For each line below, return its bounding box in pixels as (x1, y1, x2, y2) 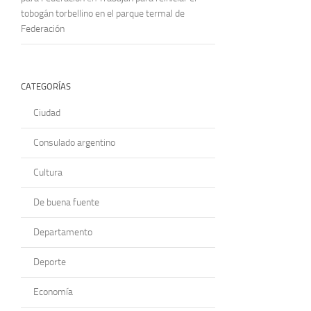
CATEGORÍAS (21, 81, 71, 92)
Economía (33, 285, 73, 298)
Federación (21, 22, 65, 35)
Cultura (33, 166, 62, 178)
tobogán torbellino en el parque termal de (21, 7, 185, 19)
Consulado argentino (33, 136, 115, 149)
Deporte (33, 255, 66, 268)
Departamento (33, 226, 92, 238)
